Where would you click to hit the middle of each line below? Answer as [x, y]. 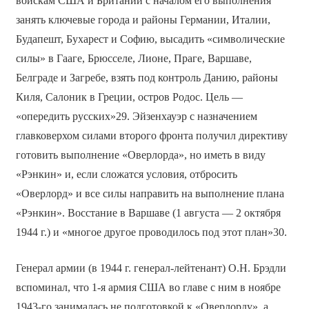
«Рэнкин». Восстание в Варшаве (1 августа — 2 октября [148, 212]
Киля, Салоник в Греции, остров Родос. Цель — [129, 97]
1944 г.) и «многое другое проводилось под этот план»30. [151, 232]
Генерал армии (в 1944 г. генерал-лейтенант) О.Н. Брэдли [151, 268]
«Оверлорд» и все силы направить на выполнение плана [150, 193]
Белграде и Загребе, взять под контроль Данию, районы [147, 77]
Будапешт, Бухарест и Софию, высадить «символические [150, 39]
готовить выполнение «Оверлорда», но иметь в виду [140, 154]
